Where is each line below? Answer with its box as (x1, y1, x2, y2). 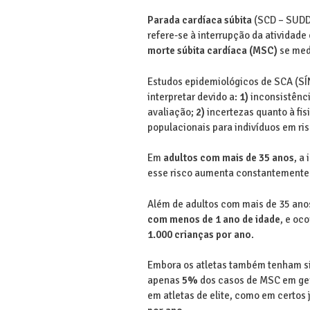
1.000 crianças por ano (147, 228, 251, 241)
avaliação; (147, 105, 196, 118)
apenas (147, 274, 182, 287)
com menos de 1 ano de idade (147, 212, 280, 226)
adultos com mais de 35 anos (163, 152, 294, 165)
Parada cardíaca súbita (147, 14, 252, 27)
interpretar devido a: (147, 90, 239, 103)
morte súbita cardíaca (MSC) (147, 44, 277, 57)
